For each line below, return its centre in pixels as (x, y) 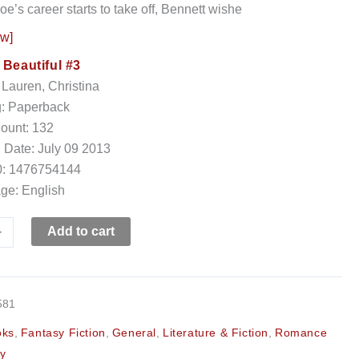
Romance (301, 332)
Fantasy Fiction (63, 332)
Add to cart (81, 231)
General (134, 332)
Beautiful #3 (42, 65)
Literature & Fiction (216, 332)
